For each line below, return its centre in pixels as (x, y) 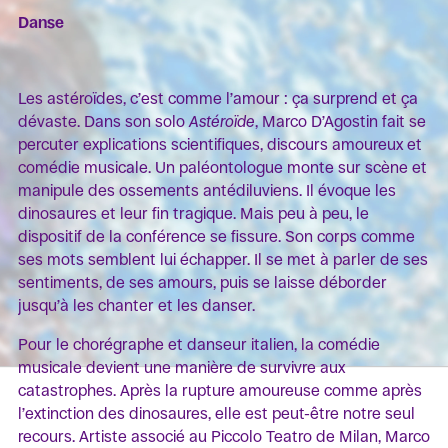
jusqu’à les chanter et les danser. (136, 305)
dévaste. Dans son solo (103, 121)
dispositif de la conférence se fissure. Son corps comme (216, 236)
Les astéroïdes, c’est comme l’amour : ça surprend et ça (218, 98)
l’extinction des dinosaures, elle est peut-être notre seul (216, 413)
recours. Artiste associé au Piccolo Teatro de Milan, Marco (224, 436)
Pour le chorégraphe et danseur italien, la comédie (199, 344)
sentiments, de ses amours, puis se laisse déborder (202, 282)
